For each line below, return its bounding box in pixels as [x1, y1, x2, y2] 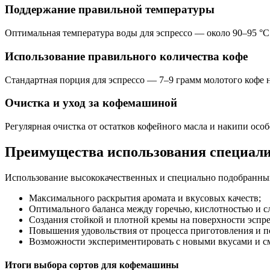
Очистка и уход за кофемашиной [5, 96, 177, 110]
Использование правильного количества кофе [5, 49, 248, 63]
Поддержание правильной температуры [5, 3, 215, 16]
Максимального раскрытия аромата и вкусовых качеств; [29, 192, 261, 203]
